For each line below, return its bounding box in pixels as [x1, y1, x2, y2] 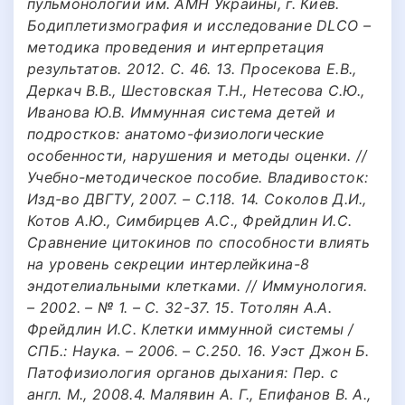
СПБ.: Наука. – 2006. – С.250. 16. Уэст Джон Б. [27, 341, 370, 360]
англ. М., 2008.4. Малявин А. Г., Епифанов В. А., [27, 384, 372, 403]
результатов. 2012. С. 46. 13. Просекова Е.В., [27, 59, 357, 78]
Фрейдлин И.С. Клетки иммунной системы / [27, 319, 354, 338]
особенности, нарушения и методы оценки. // [27, 146, 368, 165]
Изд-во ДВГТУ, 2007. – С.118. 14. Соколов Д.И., [27, 189, 367, 208]
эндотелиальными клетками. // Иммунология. [27, 276, 368, 295]
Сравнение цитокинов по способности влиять [27, 232, 371, 251]
